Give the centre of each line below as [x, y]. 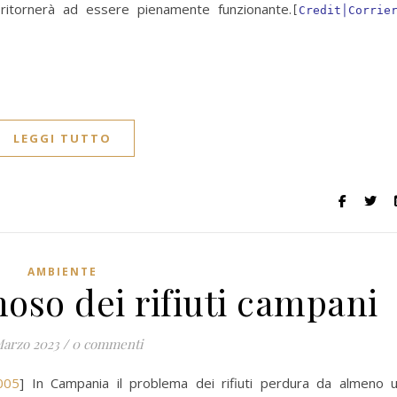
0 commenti [107, 344]
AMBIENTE [62, 272]
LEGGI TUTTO [62, 139]
